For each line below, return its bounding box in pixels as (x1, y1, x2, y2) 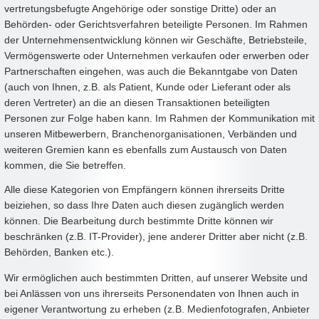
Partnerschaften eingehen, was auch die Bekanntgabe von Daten (4, 66, 298, 78)
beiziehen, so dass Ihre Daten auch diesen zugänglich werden (4, 199, 284, 211)
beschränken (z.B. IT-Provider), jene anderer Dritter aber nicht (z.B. (4, 231, 308, 243)
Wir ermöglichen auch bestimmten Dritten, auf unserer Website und (4, 272, 308, 284)
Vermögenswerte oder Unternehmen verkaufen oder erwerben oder (4, 50, 309, 62)
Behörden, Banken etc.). (4, 246, 114, 258)
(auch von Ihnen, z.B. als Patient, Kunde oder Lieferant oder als (4, 81, 291, 93)
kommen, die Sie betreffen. (4, 159, 126, 172)
